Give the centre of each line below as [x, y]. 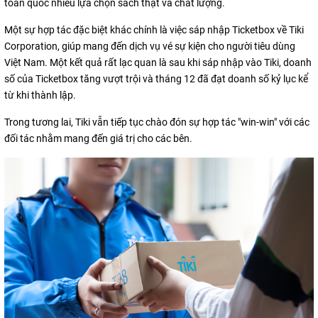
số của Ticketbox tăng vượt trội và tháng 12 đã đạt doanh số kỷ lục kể [156, 79]
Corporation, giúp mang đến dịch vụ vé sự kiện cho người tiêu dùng [150, 46]
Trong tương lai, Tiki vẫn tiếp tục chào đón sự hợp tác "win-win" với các [157, 122]
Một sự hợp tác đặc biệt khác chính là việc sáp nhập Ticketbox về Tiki [154, 30]
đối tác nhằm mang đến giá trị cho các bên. [98, 139]
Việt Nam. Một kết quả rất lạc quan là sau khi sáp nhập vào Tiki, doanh [158, 63]
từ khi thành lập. [40, 95]
